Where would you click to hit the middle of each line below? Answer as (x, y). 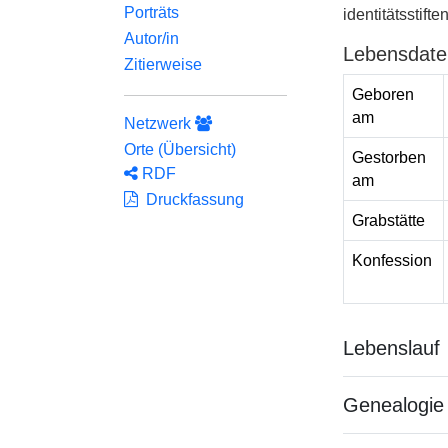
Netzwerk (159, 123)
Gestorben (388, 157)
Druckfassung (191, 199)
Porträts (151, 12)
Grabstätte (388, 220)
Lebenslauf (391, 348)
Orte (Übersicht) (180, 149)
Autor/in (151, 38)
